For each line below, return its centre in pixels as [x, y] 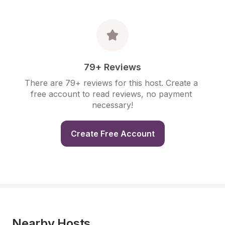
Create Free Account [113, 134]
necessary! [113, 105]
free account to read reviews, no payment [111, 94]
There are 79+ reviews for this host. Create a [111, 83]
